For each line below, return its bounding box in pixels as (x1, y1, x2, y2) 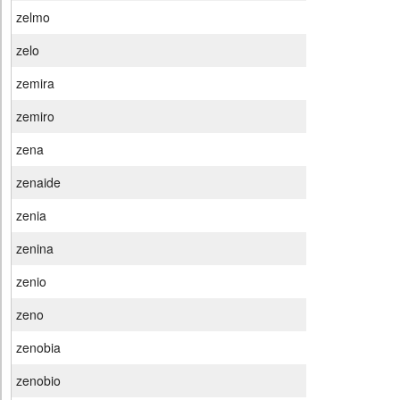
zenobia (16, 338, 61, 357)
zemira (16, 74, 54, 93)
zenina (16, 239, 54, 258)
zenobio (16, 371, 61, 390)
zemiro (16, 107, 54, 126)
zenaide (16, 173, 61, 192)
